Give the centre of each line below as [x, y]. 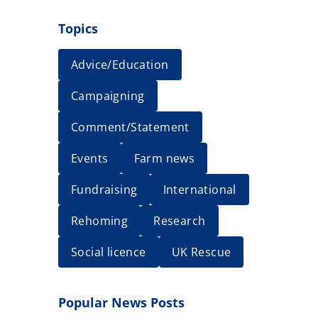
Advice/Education [120, 65]
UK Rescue [201, 252]
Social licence [109, 252]
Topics [78, 28]
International [199, 190]
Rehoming [100, 221]
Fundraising [104, 190]
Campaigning [108, 96]
